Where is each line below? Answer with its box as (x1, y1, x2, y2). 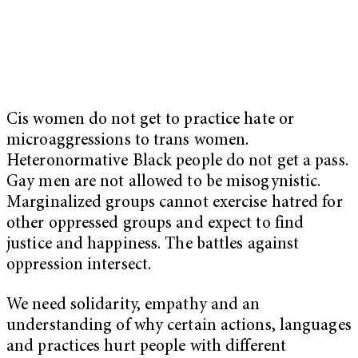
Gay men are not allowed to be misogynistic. (6, 174, 321, 192)
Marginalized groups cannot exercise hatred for (6, 195, 343, 213)
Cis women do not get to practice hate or (6, 112, 295, 129)
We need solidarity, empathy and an (6, 296, 261, 314)
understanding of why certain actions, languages (6, 317, 352, 335)
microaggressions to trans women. (6, 133, 249, 150)
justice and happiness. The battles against (6, 237, 300, 254)
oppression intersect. (6, 257, 152, 275)
